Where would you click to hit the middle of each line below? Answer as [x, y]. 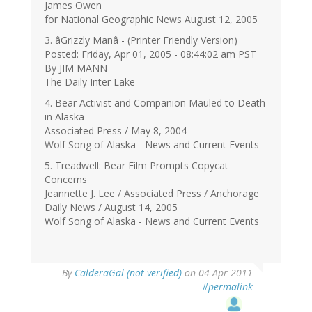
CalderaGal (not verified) [128, 273]
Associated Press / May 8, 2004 [116, 131]
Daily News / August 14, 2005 [111, 208]
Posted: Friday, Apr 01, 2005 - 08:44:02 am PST [150, 54]
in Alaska [64, 117]
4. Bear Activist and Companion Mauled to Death [155, 103]
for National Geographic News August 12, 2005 [151, 19]
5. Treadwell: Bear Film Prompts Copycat [136, 166]
